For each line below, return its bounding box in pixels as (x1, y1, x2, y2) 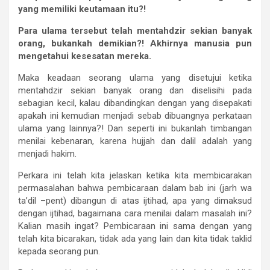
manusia (194, 38, 230, 49)
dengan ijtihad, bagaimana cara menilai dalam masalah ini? (18, 208, 252, 219)
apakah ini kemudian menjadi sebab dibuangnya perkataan (18, 110, 252, 122)
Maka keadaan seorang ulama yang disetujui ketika (18, 72, 252, 84)
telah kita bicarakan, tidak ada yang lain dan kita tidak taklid (18, 233, 252, 245)
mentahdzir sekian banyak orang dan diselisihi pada (18, 85, 252, 96)
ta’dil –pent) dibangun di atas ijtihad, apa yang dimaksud (18, 195, 252, 207)
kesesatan (71, 51, 115, 62)
